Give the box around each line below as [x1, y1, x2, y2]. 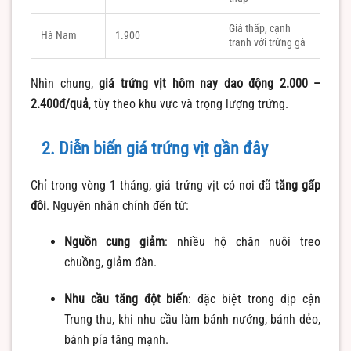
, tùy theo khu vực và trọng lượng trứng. [89, 96, 288, 111]
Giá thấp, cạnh [229, 21, 291, 35]
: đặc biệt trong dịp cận [188, 291, 321, 307]
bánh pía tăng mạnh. [63, 332, 168, 348]
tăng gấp [274, 177, 321, 193]
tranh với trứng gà [229, 35, 306, 49]
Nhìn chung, [31, 75, 99, 91]
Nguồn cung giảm [63, 234, 165, 250]
